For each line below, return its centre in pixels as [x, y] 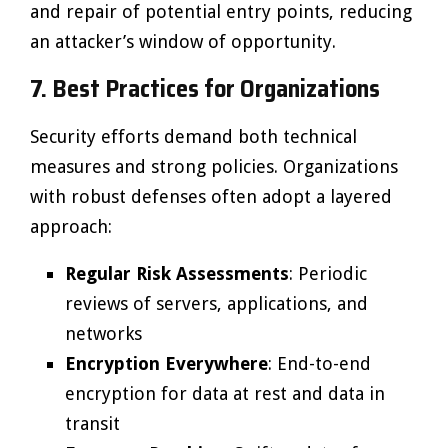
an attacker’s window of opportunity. [183, 41]
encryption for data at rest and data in [225, 393]
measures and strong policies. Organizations [214, 166]
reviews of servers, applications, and [216, 303]
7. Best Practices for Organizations [205, 89]
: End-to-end [319, 363]
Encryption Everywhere [166, 363]
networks [103, 333]
